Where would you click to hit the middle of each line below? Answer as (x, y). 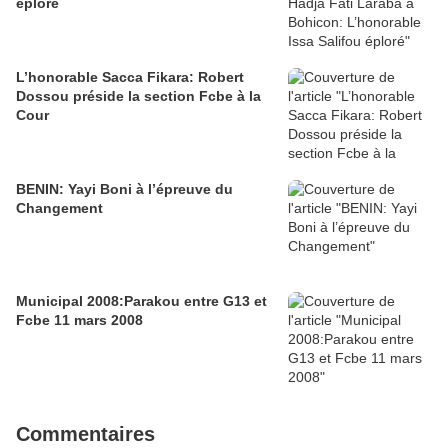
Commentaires (85, 433)
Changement (59, 207)
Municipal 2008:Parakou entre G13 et (141, 300)
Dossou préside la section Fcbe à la (138, 95)
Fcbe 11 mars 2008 (79, 319)
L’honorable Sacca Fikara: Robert (130, 76)
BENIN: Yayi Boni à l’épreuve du (124, 188)
